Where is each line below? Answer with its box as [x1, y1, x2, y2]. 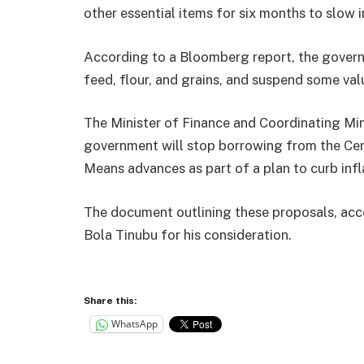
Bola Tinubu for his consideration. [84, 226, 292, 243]
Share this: [84, 294, 136, 306]
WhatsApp [111, 317, 158, 331]
